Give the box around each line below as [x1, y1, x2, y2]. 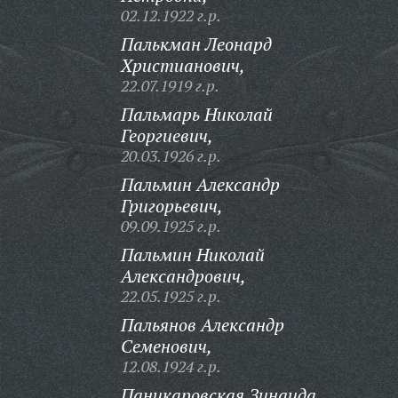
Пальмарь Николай [120, 102, 273, 126]
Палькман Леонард [120, 32, 272, 56]
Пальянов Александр [120, 313, 284, 337]
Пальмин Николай [120, 243, 265, 267]
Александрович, [120, 264, 246, 288]
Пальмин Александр [120, 172, 280, 196]
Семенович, [120, 334, 212, 358]
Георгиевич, [120, 123, 213, 147]
